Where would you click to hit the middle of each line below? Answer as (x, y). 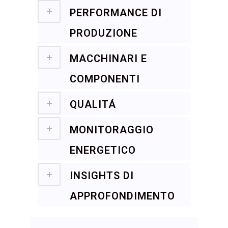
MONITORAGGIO (112, 130)
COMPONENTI (105, 79)
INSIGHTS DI (102, 176)
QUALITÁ (93, 104)
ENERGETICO (103, 150)
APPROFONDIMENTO (122, 196)
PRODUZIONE (104, 33)
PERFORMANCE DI (116, 13)
